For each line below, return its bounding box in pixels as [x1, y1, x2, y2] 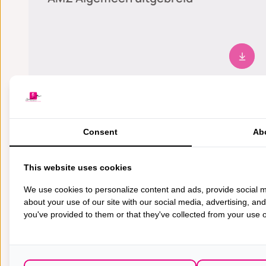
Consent [83, 126, 118, 137]
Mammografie [47, 115, 126, 131]
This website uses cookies [24, 162, 132, 172]
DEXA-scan [47, 221, 109, 238]
